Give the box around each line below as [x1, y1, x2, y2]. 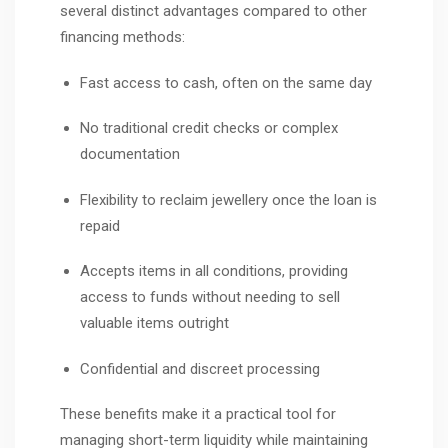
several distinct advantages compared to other [60, 2, 367, 21]
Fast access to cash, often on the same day [80, 73, 372, 92]
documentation [80, 145, 180, 164]
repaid [80, 216, 120, 235]
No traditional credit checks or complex [80, 119, 338, 138]
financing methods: [60, 28, 185, 47]
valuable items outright [80, 314, 229, 333]
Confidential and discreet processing [80, 359, 320, 378]
